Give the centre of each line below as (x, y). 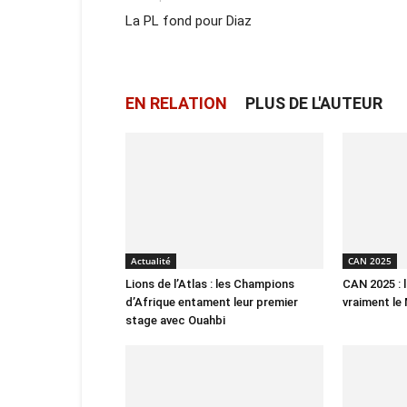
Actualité (151, 261)
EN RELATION (176, 103)
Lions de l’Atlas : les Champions (210, 284)
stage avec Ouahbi (175, 320)
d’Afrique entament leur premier (212, 302)
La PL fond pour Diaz (189, 21)
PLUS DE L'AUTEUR (314, 103)
